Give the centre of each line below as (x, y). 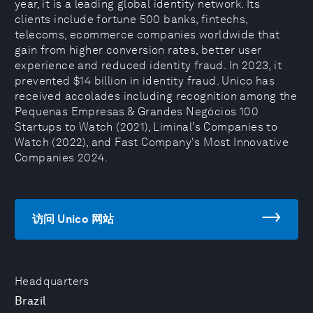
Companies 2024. (61, 158)
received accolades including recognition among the (156, 96)
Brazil (30, 301)
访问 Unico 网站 (73, 219)
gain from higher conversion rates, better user (138, 50)
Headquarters (52, 281)
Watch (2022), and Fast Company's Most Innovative (152, 142)
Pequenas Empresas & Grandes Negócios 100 (137, 111)
